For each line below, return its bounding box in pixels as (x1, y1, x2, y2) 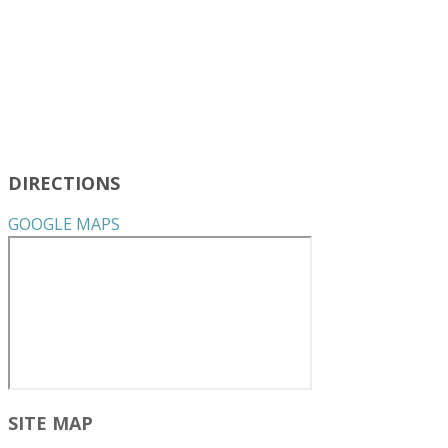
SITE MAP (8, 411, 93, 436)
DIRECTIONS (8, 171, 120, 196)
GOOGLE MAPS (8, 213, 120, 236)
